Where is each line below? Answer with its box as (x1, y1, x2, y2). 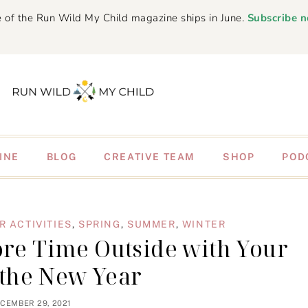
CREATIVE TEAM (104, 151, 195, 162)
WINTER (181, 219, 226, 230)
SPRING (78, 219, 121, 230)
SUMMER (126, 219, 176, 230)
